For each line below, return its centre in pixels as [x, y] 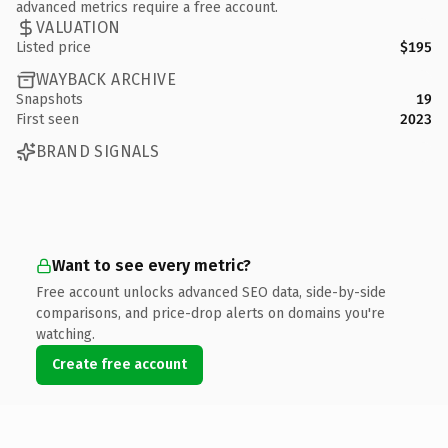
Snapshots [49, 99]
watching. [65, 334]
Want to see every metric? [151, 265]
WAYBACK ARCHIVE [106, 79]
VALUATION [78, 27]
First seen [47, 119]
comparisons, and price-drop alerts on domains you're [210, 313]
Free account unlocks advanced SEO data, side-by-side [211, 292]
